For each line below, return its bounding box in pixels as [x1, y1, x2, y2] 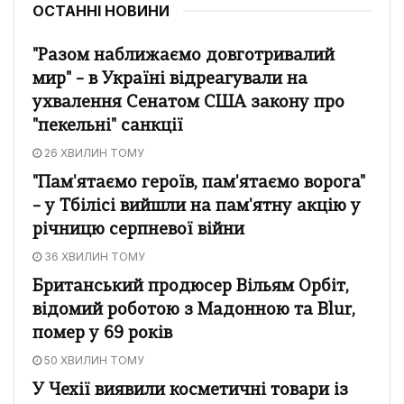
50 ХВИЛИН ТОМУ [41, 353, 144, 367]
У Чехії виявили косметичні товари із [32, 381, 348, 399]
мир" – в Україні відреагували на [32, 70, 308, 88]
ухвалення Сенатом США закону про [32, 94, 344, 112]
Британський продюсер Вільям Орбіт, [32, 278, 349, 296]
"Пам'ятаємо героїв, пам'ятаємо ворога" [32, 174, 365, 192]
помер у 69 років [32, 325, 172, 343]
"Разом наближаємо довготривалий [32, 47, 335, 65]
